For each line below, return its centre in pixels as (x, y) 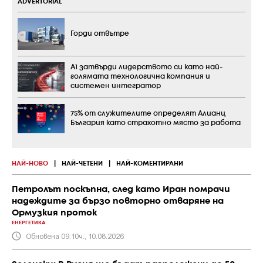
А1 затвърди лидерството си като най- (146, 67)
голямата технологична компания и (140, 76)
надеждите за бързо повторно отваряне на (118, 201)
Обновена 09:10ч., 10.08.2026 (75, 236)
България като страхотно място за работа (156, 123)
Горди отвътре (100, 34)
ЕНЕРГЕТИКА (28, 222)
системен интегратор (116, 86)
